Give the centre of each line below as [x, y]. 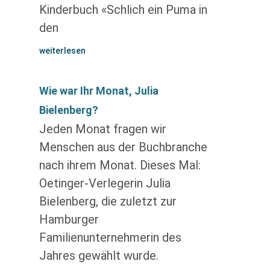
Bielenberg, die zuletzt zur [108, 201]
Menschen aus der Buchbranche [123, 147]
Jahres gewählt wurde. [99, 256]
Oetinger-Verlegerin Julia [105, 183]
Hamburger [69, 219]
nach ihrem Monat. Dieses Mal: [120, 165]
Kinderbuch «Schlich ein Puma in [123, 10]
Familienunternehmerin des [110, 237]
